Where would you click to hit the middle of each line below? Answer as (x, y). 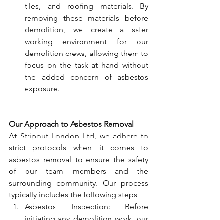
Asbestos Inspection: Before (86, 206)
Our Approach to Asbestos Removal (71, 124)
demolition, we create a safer (86, 30)
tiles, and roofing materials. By (86, 6)
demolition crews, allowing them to (86, 53)
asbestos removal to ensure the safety (79, 159)
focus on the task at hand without (86, 65)
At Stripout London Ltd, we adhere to (79, 136)
